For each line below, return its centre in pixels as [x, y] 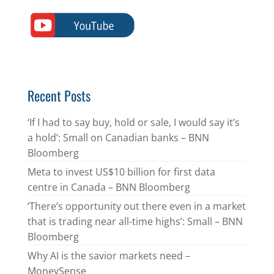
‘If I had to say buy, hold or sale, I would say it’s [133, 123]
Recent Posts [59, 96]
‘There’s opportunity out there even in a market [136, 206]
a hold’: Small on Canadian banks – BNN [118, 138]
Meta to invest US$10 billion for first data [121, 172]
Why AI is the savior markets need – [109, 255]
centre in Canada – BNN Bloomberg [109, 187]
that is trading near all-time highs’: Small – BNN [135, 222]
